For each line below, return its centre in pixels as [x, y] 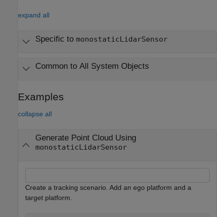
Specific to [55, 39]
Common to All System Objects [92, 66]
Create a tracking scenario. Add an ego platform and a [108, 187]
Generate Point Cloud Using [85, 138]
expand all [34, 15]
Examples [41, 97]
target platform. [49, 197]
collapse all [35, 114]
